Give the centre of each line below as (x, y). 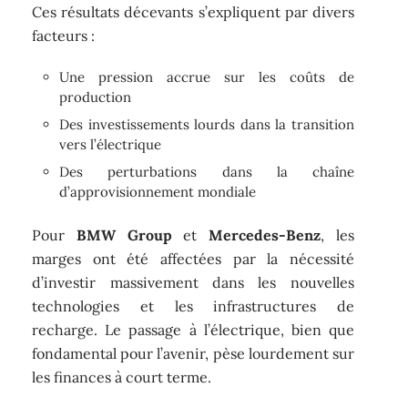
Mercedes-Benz (264, 235)
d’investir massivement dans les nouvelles (193, 282)
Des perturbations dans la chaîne (207, 172)
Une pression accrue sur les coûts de (207, 77)
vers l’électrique (111, 145)
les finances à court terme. (122, 377)
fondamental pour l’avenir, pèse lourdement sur (193, 353)
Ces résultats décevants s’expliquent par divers (193, 11)
